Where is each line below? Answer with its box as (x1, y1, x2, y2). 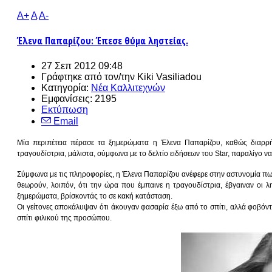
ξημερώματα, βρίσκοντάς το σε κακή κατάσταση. (17, 191, 172, 200)
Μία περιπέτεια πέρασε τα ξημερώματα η (17, 138, 161, 147)
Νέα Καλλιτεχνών (91, 82, 165, 93)
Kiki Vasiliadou (137, 71, 202, 82)
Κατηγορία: (41, 82, 91, 93)
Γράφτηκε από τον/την (41, 71, 137, 82)
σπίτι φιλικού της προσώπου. (17, 213, 112, 222)
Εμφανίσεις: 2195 (41, 93, 117, 104)
